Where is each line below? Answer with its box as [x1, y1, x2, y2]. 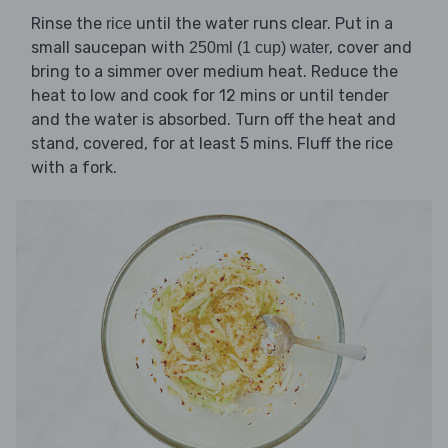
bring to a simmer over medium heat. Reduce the [31, 62, 398, 82]
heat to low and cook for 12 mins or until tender [31, 86, 389, 106]
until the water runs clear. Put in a [132, 14, 393, 34]
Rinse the [31, 14, 106, 34]
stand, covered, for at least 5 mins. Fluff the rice [31, 134, 393, 154]
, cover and [329, 38, 412, 58]
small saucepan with [31, 38, 189, 58]
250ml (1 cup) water [189, 39, 329, 57]
